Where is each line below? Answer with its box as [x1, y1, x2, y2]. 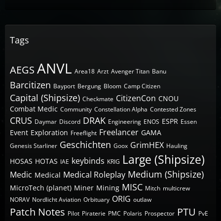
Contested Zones [150, 105, 196, 113]
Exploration [31, 127, 68, 137]
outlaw [133, 195, 151, 204]
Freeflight [71, 128, 97, 137]
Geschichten [60, 138, 111, 150]
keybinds [72, 155, 105, 166]
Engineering [108, 117, 141, 126]
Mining [96, 183, 119, 192]
